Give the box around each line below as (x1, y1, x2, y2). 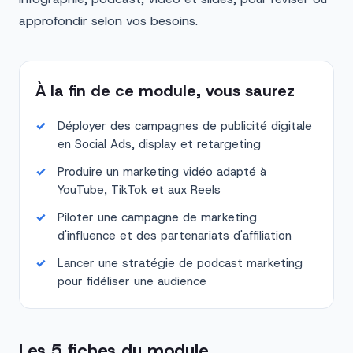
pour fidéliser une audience (58, 273, 206, 289)
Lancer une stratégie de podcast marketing (58, 255, 303, 271)
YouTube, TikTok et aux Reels (58, 182, 221, 198)
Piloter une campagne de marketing (58, 210, 257, 225)
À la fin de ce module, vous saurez (35, 80, 295, 101)
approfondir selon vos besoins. (19, 13, 198, 29)
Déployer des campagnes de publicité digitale (58, 118, 312, 134)
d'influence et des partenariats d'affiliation (58, 228, 292, 243)
